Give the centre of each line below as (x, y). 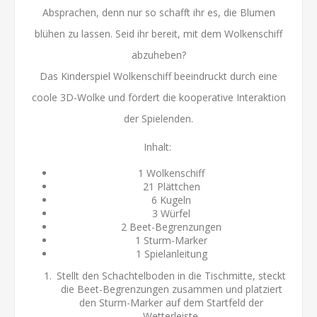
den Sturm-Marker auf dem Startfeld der (171, 302)
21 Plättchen (171, 186)
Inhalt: (158, 146)
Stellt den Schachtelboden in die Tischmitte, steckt (171, 275)
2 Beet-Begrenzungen (171, 226)
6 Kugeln (171, 200)
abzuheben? (158, 54)
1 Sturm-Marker (171, 240)
